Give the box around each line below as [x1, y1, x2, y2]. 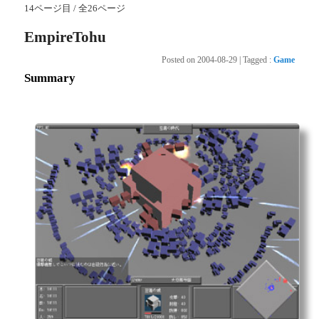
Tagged [242, 54, 267, 65]
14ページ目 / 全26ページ [24, 3, 126, 14]
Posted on [161, 54, 197, 65]
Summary [24, 70, 76, 85]
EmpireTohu [24, 28, 107, 46]
